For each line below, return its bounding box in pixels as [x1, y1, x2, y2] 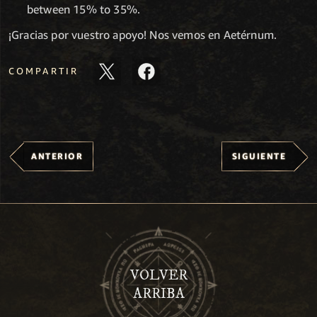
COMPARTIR [8, 65, 79, 77]
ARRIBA [132, 284, 185, 303]
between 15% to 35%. [27, 1, 141, 16]
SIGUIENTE [231, 150, 286, 161]
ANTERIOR [31, 150, 83, 161]
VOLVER [129, 266, 188, 284]
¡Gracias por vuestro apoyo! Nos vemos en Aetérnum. [8, 27, 277, 42]
